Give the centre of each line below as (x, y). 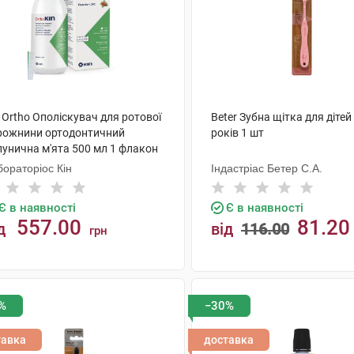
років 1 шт (237, 133)
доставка (228, 340)
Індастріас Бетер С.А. (266, 168)
